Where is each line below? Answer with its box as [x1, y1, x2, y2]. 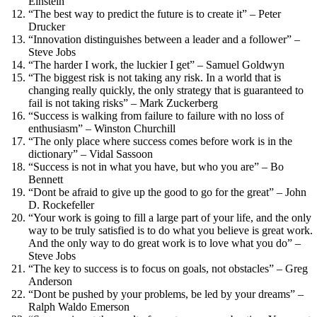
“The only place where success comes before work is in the [28, 134, 292, 147]
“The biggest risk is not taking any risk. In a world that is [28, 71, 281, 83]
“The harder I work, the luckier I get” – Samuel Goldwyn [28, 58, 284, 71]
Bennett [28, 173, 63, 185]
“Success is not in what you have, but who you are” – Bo [28, 160, 284, 173]
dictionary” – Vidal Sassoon [28, 147, 153, 160]
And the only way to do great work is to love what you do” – [28, 236, 301, 249]
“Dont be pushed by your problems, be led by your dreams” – [28, 287, 304, 300]
